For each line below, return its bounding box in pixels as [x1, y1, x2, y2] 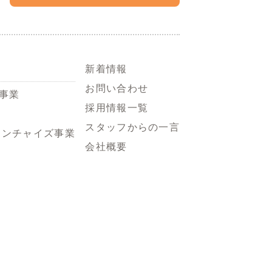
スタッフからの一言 [85, 121, 180, 132]
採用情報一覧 [85, 102, 149, 113]
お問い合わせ [85, 83, 149, 93]
